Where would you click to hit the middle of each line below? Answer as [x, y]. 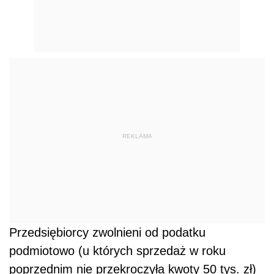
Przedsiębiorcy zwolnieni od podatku [107, 233]
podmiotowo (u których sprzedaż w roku [117, 251]
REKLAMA [137, 136]
